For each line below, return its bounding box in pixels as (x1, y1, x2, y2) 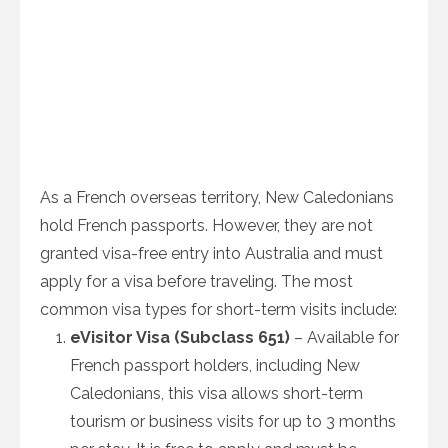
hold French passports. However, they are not (40, 216, 373, 235)
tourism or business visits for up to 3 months (70, 412, 396, 431)
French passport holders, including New (70, 356, 360, 375)
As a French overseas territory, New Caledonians (40, 188, 394, 207)
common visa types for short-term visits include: (40, 300, 397, 319)
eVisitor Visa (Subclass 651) (70, 328, 290, 347)
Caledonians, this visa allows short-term (70, 384, 363, 403)
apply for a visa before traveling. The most (40, 272, 353, 291)
